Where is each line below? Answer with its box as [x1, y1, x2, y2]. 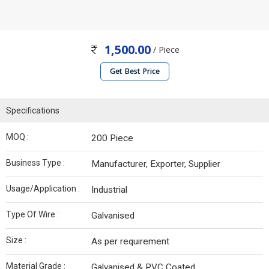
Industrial [91, 184, 127, 196]
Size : [6, 235, 26, 246]
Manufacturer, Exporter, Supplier [91, 159, 220, 170]
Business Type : [6, 158, 65, 168]
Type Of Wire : [6, 210, 59, 220]
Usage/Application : [6, 184, 80, 194]
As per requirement [91, 236, 169, 247]
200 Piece [91, 133, 133, 144]
